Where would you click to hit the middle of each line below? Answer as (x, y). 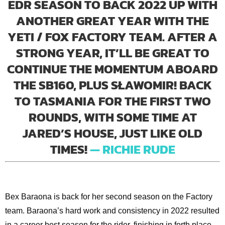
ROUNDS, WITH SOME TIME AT (113, 117)
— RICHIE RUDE (132, 149)
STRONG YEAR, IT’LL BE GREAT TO (113, 53)
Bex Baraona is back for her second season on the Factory (108, 196)
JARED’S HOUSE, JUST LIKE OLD (113, 133)
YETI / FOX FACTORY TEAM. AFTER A (113, 37)
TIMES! (69, 149)
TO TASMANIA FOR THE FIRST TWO (113, 101)
